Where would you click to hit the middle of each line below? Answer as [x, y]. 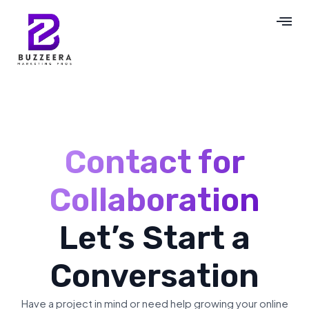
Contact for [154, 163]
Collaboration [154, 201]
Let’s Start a [154, 239]
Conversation [154, 277]
